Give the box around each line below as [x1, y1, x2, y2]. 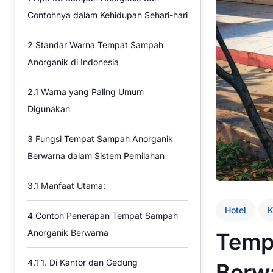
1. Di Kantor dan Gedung [38, 257, 138, 268]
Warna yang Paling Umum [38, 87, 144, 97]
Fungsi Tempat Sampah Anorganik [33, 133, 173, 144]
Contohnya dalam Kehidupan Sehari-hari [27, 10, 188, 20]
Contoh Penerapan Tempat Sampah [33, 210, 178, 221]
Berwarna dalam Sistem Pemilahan [27, 151, 165, 161]
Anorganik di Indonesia [27, 57, 119, 67]
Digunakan [27, 104, 70, 114]
